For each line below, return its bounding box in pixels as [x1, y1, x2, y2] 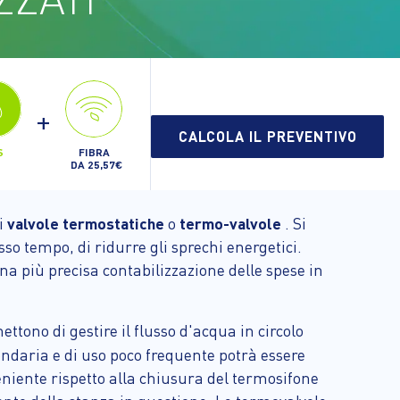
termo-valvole [179, 213, 285, 233]
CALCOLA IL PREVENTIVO [178, 127, 357, 146]
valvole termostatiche [7, 213, 168, 233]
